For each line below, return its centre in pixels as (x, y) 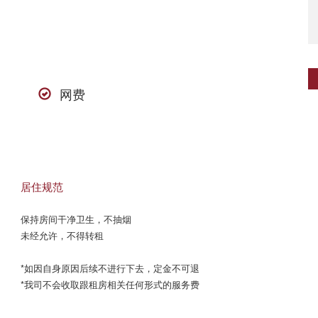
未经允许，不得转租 (62, 235)
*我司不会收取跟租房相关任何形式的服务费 (110, 284)
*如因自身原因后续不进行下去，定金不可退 (110, 268)
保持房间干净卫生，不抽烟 (76, 219)
